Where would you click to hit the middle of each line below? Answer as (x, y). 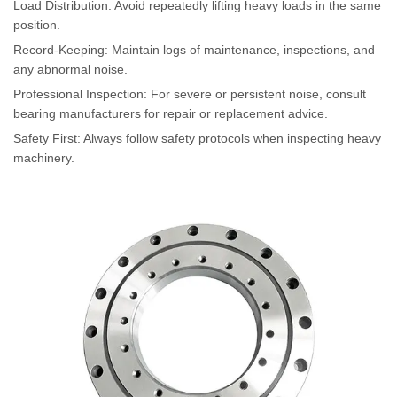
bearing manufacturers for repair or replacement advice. (171, 114)
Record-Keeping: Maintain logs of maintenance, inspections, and (194, 50)
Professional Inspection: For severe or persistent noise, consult (190, 94)
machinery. (44, 158)
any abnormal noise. (70, 70)
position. (37, 25)
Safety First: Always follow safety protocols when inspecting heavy (197, 139)
